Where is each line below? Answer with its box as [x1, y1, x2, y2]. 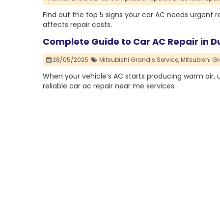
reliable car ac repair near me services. [43, 81, 176, 91]
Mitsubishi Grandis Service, [99, 55, 179, 64]
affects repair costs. [43, 20, 112, 30]
